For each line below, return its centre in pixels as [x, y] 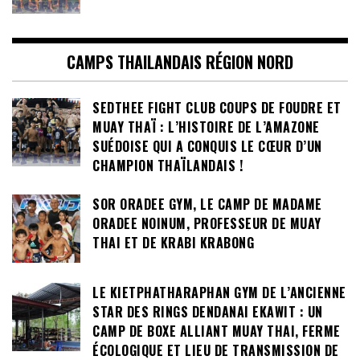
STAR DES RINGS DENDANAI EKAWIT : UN [208, 312]
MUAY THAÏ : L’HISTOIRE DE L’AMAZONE [206, 127]
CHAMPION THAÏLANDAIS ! [168, 165]
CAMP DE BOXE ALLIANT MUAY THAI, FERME [217, 331]
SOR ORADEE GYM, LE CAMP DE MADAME [207, 205]
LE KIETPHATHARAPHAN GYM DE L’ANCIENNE [219, 293]
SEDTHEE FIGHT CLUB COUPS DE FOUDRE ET [217, 107]
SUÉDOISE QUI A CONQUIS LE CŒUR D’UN [207, 146]
